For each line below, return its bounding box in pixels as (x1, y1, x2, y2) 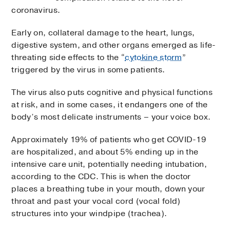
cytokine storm (125, 51, 182, 63)
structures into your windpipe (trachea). (11, 207, 167, 219)
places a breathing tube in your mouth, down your (11, 183, 205, 195)
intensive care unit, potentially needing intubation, (11, 158, 207, 170)
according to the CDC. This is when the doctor (11, 170, 191, 182)
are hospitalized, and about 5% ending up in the (11, 146, 199, 158)
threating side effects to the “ (11, 51, 125, 63)
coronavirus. (11, 4, 61, 16)
